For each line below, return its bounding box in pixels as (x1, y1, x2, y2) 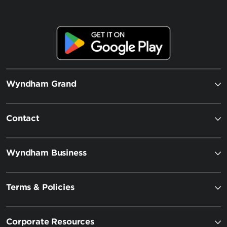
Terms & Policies (6, 182, 74, 192)
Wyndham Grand (6, 79, 77, 89)
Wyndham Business (6, 147, 87, 158)
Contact (6, 113, 40, 123)
